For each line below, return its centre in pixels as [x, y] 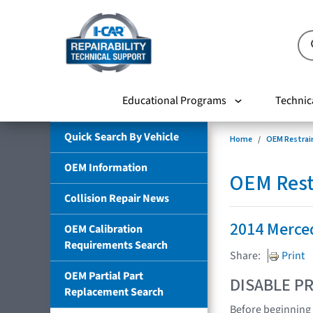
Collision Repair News [117, 198]
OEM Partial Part [104, 276]
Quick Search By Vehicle [122, 137]
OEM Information [106, 167]
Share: [245, 255]
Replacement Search [114, 292]
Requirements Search [116, 245]
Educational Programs [174, 100]
